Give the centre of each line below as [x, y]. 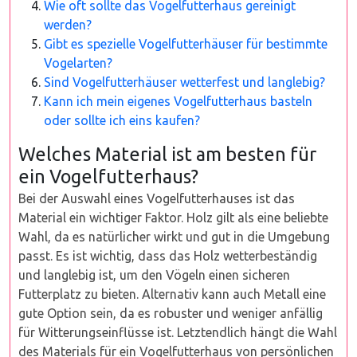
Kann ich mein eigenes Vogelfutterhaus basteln [178, 101]
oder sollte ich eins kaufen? [122, 120]
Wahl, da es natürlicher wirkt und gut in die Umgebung [174, 237]
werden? [68, 25]
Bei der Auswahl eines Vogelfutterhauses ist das [157, 198]
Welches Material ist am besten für [167, 154]
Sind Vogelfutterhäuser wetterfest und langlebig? [184, 82]
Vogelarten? [78, 63]
